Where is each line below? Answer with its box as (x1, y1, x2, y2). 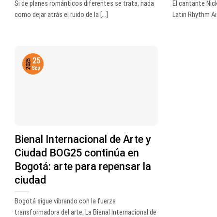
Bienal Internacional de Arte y (15, 133, 151, 145)
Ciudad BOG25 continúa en (15, 146, 139, 159)
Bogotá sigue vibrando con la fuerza (15, 197, 116, 206)
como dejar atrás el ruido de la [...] (15, 11, 108, 19)
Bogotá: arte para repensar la (15, 160, 151, 172)
